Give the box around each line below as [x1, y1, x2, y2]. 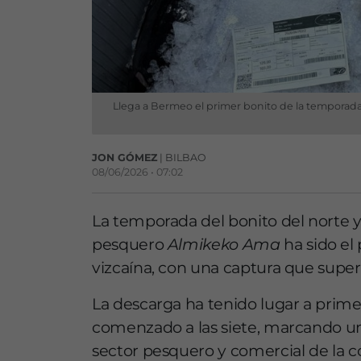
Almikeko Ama [167, 234, 280, 255]
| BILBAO [157, 151, 206, 164]
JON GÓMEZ [92, 151, 157, 164]
